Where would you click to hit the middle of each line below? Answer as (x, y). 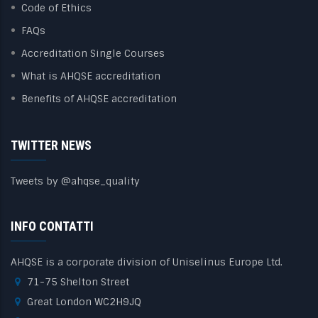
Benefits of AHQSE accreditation (99, 99)
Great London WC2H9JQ (84, 302)
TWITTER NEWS (51, 146)
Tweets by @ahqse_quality (75, 181)
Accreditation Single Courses (93, 54)
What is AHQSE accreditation (91, 76)
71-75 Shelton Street (78, 282)
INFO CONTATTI (52, 226)
